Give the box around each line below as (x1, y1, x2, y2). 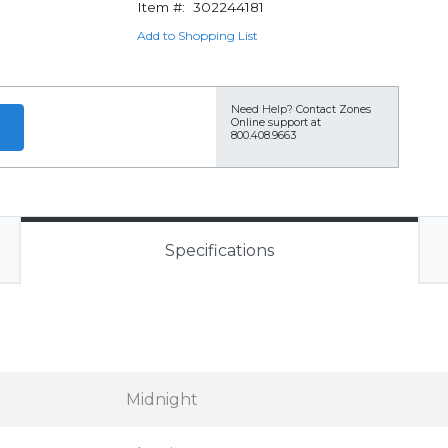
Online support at (231, 116, 321, 129)
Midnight (126, 390, 198, 409)
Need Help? (231, 103, 293, 116)
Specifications (164, 241, 274, 260)
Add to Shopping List (136, 28, 258, 43)
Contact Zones (296, 103, 371, 116)
